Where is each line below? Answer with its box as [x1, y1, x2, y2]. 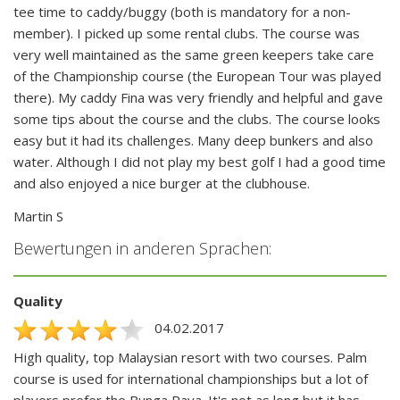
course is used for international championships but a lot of [13, 369, 368, 387]
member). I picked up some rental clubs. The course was [13, 24, 360, 43]
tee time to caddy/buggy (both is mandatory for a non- [13, 3, 351, 21]
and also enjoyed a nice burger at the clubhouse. [13, 174, 310, 193]
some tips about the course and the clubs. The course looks [13, 110, 380, 129]
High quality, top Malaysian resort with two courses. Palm [13, 347, 367, 366]
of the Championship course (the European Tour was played [13, 67, 381, 86]
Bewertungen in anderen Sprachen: [13, 237, 271, 260]
